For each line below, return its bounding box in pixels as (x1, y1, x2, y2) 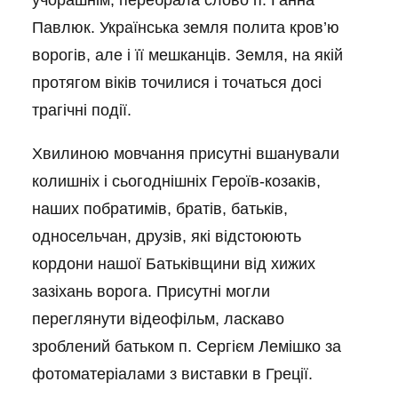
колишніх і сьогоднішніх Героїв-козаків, (32, 172, 321, 190)
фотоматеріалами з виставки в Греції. (32, 365, 313, 383)
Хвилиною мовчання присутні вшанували (32, 145, 339, 163)
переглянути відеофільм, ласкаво (32, 310, 284, 328)
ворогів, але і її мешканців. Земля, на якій (32, 46, 343, 64)
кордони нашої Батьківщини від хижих (32, 255, 315, 273)
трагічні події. (32, 101, 131, 119)
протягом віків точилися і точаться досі (32, 74, 322, 92)
